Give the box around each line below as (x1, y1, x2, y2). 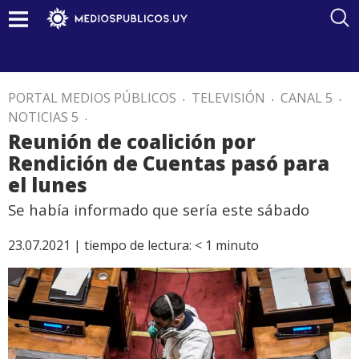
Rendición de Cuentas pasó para (8, 150, 329, 176)
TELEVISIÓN (192, 89, 265, 107)
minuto (216, 236, 259, 254)
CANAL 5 (280, 89, 333, 107)
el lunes (8, 171, 87, 198)
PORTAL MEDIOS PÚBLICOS (8, 89, 176, 107)
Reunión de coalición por (8, 128, 256, 155)
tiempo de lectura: (84, 236, 192, 254)
